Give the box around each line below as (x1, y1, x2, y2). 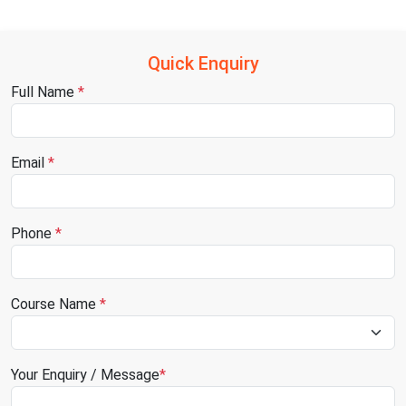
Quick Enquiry (147, 52, 259, 74)
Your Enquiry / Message (11, 365, 159, 383)
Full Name (11, 82, 74, 101)
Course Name (11, 295, 96, 313)
